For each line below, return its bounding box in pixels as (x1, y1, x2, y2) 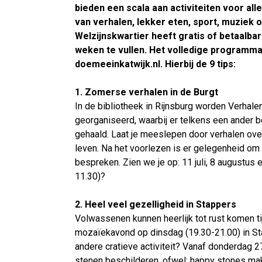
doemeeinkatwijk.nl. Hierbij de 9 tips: (75, 58, 236, 70)
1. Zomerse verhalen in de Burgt (75, 87, 220, 98)
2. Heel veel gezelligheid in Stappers (75, 199, 239, 210)
